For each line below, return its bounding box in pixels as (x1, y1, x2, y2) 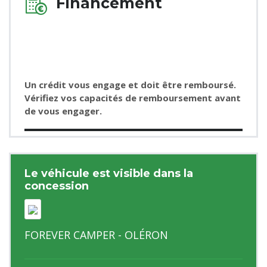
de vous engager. (24, 104, 102, 117)
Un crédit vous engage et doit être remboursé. (24, 78, 236, 91)
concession (24, 179, 89, 193)
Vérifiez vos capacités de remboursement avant (24, 91, 241, 104)
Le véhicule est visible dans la (24, 166, 193, 180)
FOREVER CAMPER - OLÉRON (24, 227, 168, 242)
